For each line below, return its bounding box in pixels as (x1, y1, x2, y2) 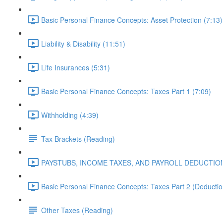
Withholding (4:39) (41, 110, 99, 120)
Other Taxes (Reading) (41, 205, 113, 215)
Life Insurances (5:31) (41, 62, 110, 72)
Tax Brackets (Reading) (41, 133, 115, 144)
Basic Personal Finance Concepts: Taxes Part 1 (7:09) (41, 86, 211, 96)
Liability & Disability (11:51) (41, 38, 125, 49)
